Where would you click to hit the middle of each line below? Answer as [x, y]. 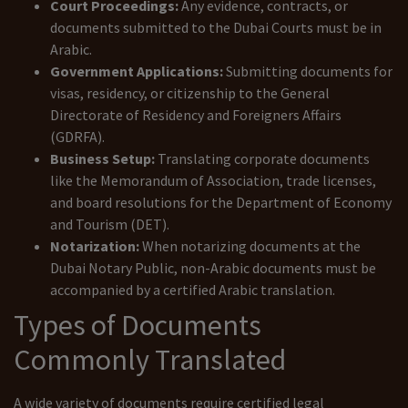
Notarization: [95, 245]
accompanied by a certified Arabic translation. [193, 289]
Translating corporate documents [262, 158]
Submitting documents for [308, 71]
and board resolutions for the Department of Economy [221, 202]
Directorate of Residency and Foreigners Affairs [196, 114]
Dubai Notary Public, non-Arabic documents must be [213, 267]
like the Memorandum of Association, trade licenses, [213, 180]
